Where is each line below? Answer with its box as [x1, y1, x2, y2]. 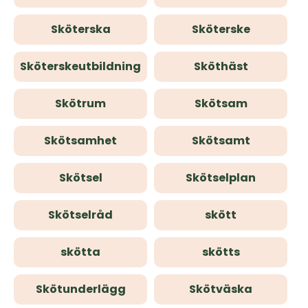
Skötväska [189, 281, 252, 297]
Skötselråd [48, 207, 113, 223]
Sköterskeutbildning [20, 58, 141, 74]
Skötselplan [186, 170, 256, 186]
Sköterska [50, 21, 111, 37]
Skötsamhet [44, 133, 117, 148]
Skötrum [55, 96, 106, 111]
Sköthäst [193, 58, 248, 74]
